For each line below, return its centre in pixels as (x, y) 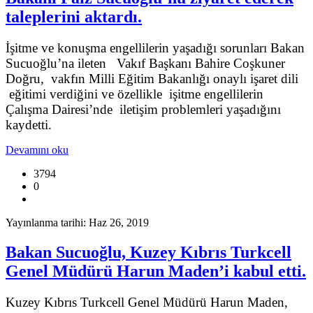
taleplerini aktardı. (74, 17)
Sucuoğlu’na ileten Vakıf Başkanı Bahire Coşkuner (145, 64)
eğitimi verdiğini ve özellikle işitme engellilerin (134, 94)
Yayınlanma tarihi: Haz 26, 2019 (77, 223)
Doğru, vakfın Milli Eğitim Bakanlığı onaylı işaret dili (152, 79)
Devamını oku (37, 150)
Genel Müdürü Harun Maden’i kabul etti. (156, 271)
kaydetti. (29, 125)
